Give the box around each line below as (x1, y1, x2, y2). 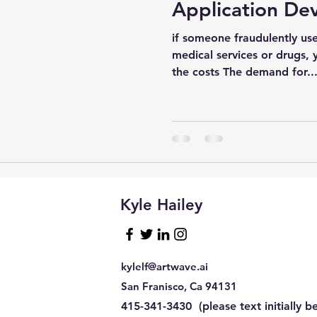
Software (91, 42, 133, 55)
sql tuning (17, 42, 63, 55)
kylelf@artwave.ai (121, 259, 208, 273)
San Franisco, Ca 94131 (121, 279, 237, 293)
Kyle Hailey (120, 195, 202, 214)
